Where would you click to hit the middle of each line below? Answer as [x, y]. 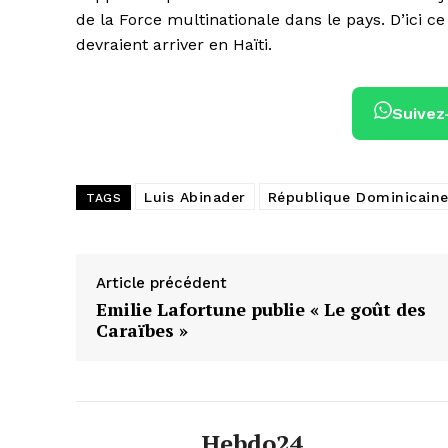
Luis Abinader [195, 196]
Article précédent [161, 282]
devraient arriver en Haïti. [174, 44]
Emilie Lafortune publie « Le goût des [261, 308]
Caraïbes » [142, 329]
